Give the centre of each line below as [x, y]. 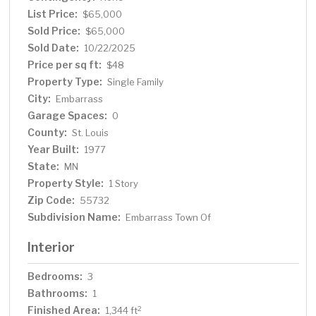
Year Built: [54, 150]
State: [44, 166]
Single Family [136, 82]
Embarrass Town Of [169, 218]
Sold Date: [54, 48]
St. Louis [91, 133]
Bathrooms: [58, 293]
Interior [51, 247]
